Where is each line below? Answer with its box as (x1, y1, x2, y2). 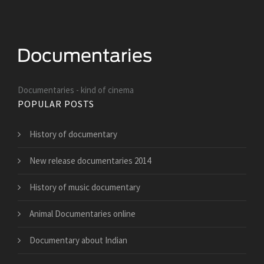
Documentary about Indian (29, 234, 127, 246)
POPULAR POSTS (18, 97, 94, 110)
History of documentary (29, 128, 117, 140)
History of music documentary (29, 181, 140, 193)
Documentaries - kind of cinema (18, 84, 134, 95)
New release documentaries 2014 (29, 154, 151, 166)
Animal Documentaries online (29, 207, 136, 219)
